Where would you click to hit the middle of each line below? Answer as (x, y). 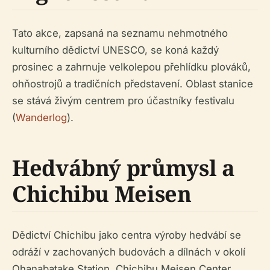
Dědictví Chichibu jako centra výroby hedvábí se (127, 235)
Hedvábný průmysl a (124, 168)
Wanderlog (41, 118)
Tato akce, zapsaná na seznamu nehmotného (120, 33)
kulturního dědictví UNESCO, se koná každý (115, 50)
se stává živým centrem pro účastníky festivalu (123, 101)
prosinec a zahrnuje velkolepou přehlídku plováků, (131, 67)
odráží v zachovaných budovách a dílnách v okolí (129, 252)
